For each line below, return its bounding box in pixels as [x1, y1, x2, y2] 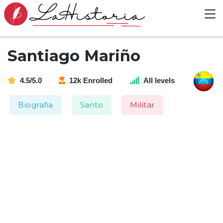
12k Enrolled [69, 76, 113, 85]
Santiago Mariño [7, 46, 140, 65]
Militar [130, 100, 155, 110]
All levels [143, 76, 175, 85]
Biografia [18, 100, 53, 110]
